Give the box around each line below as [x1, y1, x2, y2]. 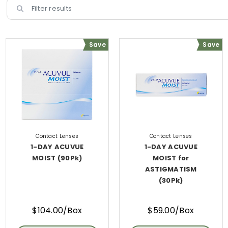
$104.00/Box [32, 205, 82, 217]
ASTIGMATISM [145, 164, 197, 174]
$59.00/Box [148, 205, 194, 217]
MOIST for [153, 153, 189, 163]
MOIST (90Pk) [32, 153, 82, 163]
